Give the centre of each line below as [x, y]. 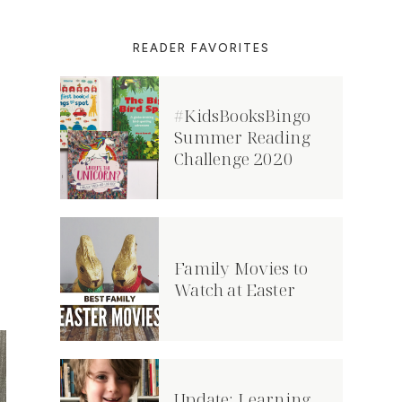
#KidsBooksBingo [243, 116]
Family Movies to [241, 269]
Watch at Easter [235, 290]
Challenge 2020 [234, 159]
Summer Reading [242, 138]
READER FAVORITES [201, 48]
